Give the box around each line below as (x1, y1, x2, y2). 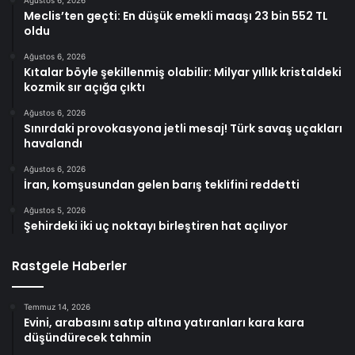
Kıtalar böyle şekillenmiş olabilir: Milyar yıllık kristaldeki (24, 63, 342, 80)
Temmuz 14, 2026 (24, 301, 90, 311)
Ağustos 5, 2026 (24, 204, 86, 215)
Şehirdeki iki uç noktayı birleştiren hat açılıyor (24, 217, 288, 234)
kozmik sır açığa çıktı (24, 78, 145, 95)
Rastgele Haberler (12, 257, 127, 274)
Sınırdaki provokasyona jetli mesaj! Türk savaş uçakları (24, 120, 342, 136)
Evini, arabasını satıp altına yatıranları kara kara (24, 314, 304, 330)
